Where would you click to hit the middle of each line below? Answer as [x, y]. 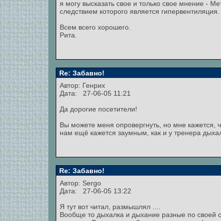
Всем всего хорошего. [95, 27]
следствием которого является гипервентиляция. [140, 11]
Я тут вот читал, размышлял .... [110, 207]
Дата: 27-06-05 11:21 [95, 93]
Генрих [94, 85]
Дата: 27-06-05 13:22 [95, 191]
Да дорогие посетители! [98, 109]
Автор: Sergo [81, 183]
